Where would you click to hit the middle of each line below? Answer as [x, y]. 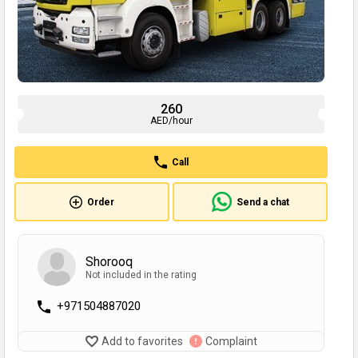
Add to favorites [142, 342]
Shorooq [109, 261]
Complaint [231, 342]
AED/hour [171, 121]
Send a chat [263, 202]
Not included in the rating [141, 274]
